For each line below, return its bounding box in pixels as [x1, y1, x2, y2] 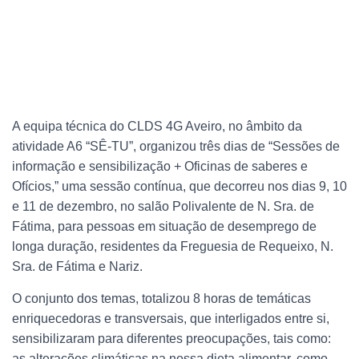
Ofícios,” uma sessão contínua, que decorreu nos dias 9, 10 [12, 179, 347, 193]
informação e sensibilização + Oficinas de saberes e [12, 159, 308, 173]
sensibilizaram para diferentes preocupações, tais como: [12, 332, 331, 345]
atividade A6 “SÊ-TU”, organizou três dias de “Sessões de [12, 139, 340, 153]
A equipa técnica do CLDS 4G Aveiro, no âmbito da [12, 119, 302, 133]
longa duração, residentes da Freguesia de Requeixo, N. [12, 240, 333, 253]
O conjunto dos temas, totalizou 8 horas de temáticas [12, 292, 311, 305]
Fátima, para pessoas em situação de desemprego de [12, 220, 317, 233]
